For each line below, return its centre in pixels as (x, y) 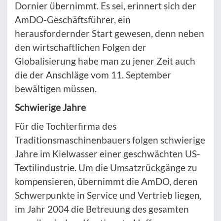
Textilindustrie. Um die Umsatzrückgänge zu (106, 167)
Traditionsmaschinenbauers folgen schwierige (110, 140)
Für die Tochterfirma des (66, 126)
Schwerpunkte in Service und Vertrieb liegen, (108, 195)
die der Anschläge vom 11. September (93, 74)
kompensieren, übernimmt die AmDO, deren (106, 181)
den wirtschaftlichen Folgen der (81, 47)
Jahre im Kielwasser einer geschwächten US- (108, 153)
